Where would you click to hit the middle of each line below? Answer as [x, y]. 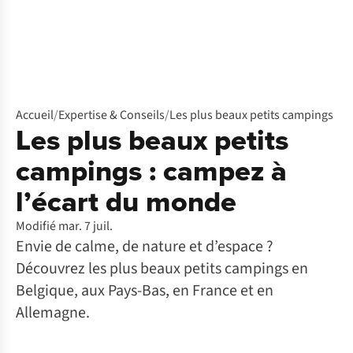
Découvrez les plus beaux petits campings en [162, 269]
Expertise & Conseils [111, 115]
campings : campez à [151, 171]
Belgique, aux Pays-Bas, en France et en [145, 291]
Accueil [35, 115]
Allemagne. [53, 313]
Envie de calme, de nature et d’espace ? [145, 247]
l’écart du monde [126, 201]
